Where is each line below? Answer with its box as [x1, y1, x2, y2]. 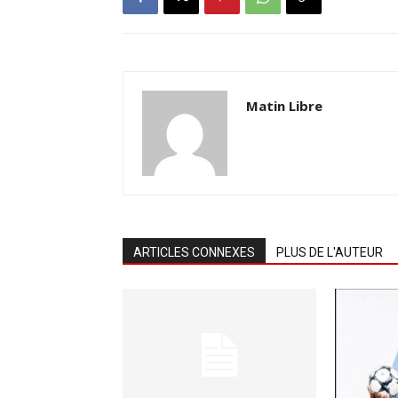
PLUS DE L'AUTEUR [276, 245, 383, 259]
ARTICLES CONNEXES [133, 245, 255, 259]
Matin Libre [246, 97, 322, 115]
